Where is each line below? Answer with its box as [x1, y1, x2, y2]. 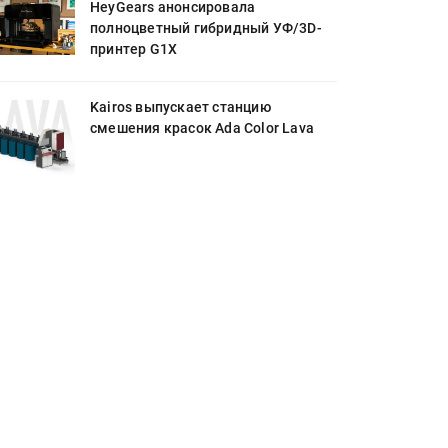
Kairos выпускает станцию [90, 99, 271, 115]
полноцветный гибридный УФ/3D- [90, 20, 322, 36]
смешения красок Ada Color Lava [90, 120, 314, 136]
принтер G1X [90, 41, 178, 57]
